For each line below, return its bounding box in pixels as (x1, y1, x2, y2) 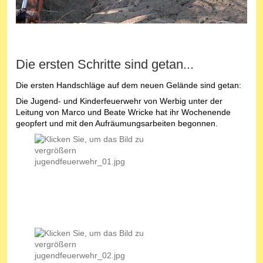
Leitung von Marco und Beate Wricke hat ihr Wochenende (16, 107, 231, 117)
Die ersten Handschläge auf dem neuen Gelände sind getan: (16, 80, 241, 90)
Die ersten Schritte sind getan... (16, 57, 194, 72)
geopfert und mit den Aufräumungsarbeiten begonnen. (16, 119, 218, 129)
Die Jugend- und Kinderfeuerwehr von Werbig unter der (16, 96, 222, 106)
